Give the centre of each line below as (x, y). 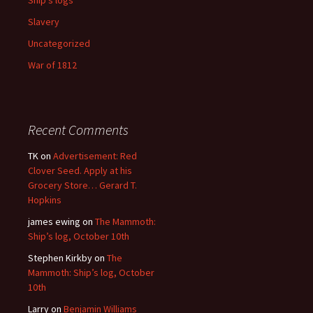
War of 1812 (52, 65)
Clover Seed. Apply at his (80, 170)
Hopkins (45, 199)
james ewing (54, 221)
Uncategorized (59, 43)
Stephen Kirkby (60, 257)
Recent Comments (78, 129)
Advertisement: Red (95, 155)
